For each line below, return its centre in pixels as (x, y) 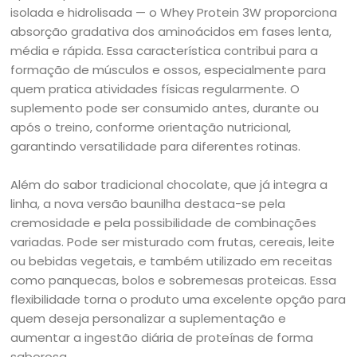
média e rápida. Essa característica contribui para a (165, 51)
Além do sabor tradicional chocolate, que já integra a (169, 184)
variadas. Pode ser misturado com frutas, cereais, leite (173, 242)
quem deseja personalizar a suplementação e (149, 318)
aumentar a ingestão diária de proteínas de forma (162, 337)
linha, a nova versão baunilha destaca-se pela (148, 204)
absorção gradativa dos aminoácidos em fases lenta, (171, 31)
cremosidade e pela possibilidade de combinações (164, 223)
